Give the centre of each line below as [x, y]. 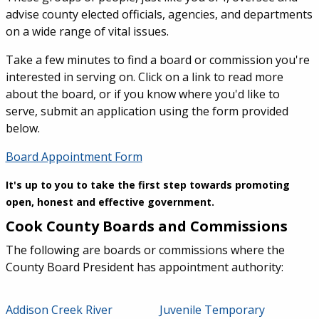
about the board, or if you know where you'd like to [142, 94]
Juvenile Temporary [212, 310]
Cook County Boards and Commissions [146, 226]
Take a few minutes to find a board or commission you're [157, 60]
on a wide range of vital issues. [87, 31]
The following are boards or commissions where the [145, 250]
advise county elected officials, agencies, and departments [159, 14]
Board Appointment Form [74, 157]
